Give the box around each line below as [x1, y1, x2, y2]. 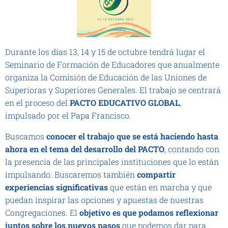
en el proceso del [5, 97, 70, 108]
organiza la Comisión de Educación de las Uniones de [5, 71, 207, 82]
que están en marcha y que [108, 181, 212, 192]
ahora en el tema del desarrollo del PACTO [5, 143, 164, 154]
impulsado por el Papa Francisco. [5, 109, 131, 121]
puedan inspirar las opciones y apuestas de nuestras [5, 194, 204, 205]
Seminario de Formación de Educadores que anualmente [5, 59, 219, 70]
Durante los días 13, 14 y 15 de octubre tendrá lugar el [5, 46, 205, 57]
